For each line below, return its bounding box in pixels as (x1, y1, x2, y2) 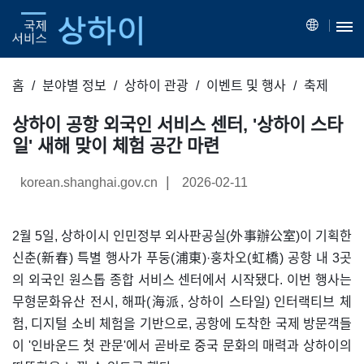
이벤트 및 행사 (206, 78, 286, 93)
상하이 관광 (124, 78, 188, 93)
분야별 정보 (42, 78, 106, 93)
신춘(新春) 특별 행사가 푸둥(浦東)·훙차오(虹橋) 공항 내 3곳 (12, 250, 352, 265)
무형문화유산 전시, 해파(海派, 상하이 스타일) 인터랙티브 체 (12, 294, 352, 309)
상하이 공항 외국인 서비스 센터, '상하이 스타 (12, 114, 343, 135)
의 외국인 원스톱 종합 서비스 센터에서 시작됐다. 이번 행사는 (12, 272, 352, 287)
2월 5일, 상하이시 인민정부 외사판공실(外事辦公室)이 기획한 (12, 228, 352, 243)
